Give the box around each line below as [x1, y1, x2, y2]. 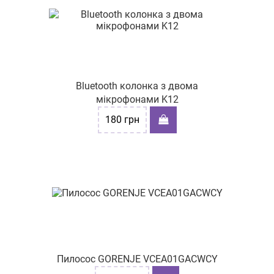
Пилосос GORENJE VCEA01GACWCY [56, 253, 218, 265]
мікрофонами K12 [95, 94, 179, 105]
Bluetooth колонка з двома [76, 80, 198, 92]
